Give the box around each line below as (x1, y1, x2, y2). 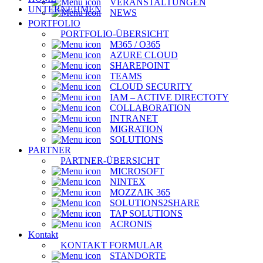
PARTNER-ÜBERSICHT (60, 156, 160, 166)
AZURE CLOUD (110, 50, 178, 60)
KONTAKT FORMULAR (60, 240, 163, 250)
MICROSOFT (110, 166, 164, 176)
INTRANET (110, 113, 158, 123)
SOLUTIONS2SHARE (110, 198, 200, 208)
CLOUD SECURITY (110, 82, 193, 92)
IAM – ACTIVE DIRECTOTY (110, 92, 229, 102)
